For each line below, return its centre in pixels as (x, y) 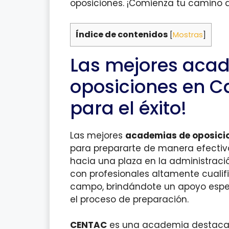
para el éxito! (128, 108)
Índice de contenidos (122, 34)
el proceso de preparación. (129, 199)
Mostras (188, 35)
